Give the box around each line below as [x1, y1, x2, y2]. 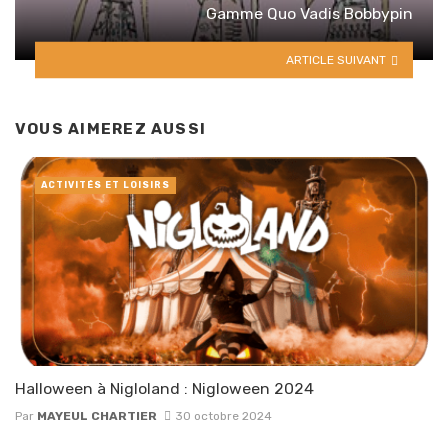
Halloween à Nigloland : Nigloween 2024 [15, 379, 314, 399]
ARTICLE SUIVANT [286, 52, 387, 67]
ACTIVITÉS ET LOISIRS [41, 180, 170, 191]
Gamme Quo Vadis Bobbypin [206, 3, 413, 23]
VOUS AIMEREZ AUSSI [15, 119, 207, 138]
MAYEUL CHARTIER [37, 408, 157, 423]
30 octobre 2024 [174, 408, 272, 423]
